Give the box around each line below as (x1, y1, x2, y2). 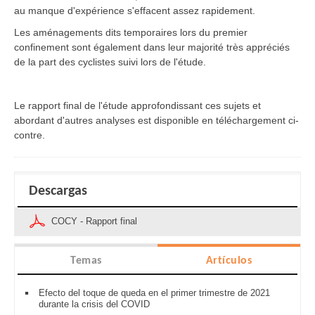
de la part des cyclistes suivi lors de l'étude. (14, 56, 206, 68)
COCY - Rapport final (51, 216, 137, 227)
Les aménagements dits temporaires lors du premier (14, 27, 247, 39)
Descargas (29, 184, 87, 199)
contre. (14, 129, 45, 141)
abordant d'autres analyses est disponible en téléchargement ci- (14, 115, 299, 127)
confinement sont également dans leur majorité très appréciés (14, 41, 290, 53)
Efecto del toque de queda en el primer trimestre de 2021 (39, 288, 270, 299)
